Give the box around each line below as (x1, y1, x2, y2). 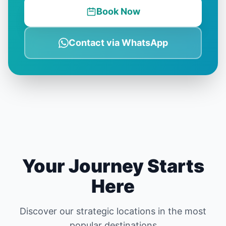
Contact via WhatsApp (68, 37, 168, 48)
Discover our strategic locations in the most (20, 205, 206, 216)
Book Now (96, 6, 140, 17)
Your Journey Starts (22, 154, 204, 177)
